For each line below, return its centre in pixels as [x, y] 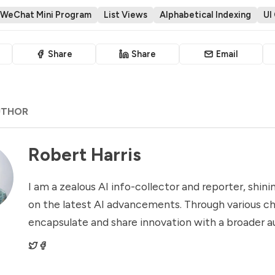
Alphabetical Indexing [205, 14]
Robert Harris [85, 155]
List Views [126, 14]
